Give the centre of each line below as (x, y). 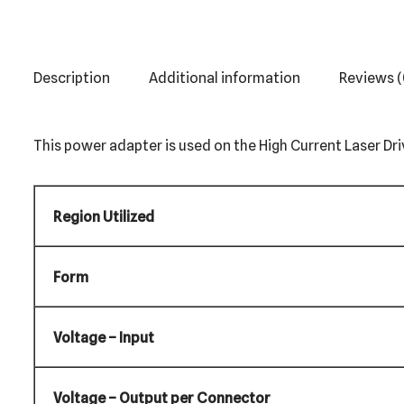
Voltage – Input (104, 338)
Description (72, 78)
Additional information (225, 78)
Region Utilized (104, 217)
